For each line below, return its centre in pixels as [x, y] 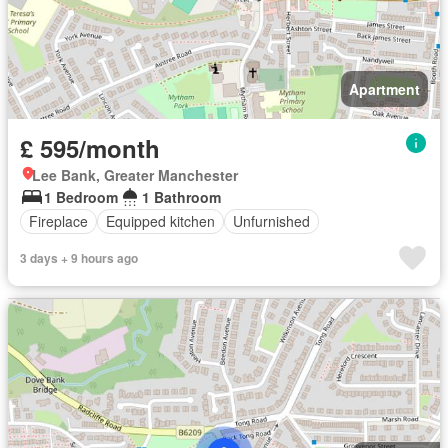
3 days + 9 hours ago [79, 257]
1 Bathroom [181, 196]
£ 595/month [90, 147]
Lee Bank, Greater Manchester [135, 174]
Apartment [384, 88]
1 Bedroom [81, 196]
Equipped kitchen [160, 221]
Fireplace [58, 221]
